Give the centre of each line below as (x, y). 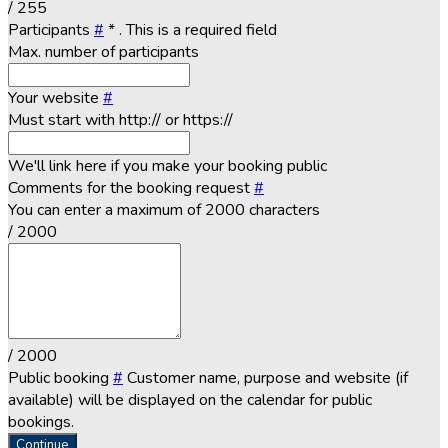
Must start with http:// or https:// (120, 119)
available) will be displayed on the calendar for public (190, 399)
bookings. (41, 421)
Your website (55, 97)
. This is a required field (198, 29)
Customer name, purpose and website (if (267, 377)
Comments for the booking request (131, 187)
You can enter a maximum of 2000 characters (164, 209)
